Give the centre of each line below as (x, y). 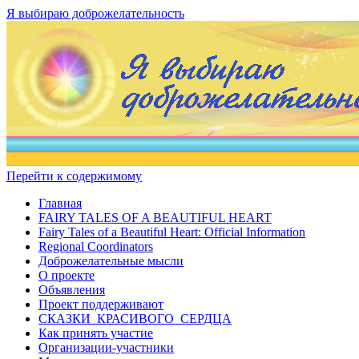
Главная (60, 203)
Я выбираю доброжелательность (95, 13)
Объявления (72, 290)
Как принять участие (96, 333)
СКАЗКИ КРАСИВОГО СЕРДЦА (135, 319)
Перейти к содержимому (74, 176)
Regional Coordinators (96, 246)
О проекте (67, 275)
